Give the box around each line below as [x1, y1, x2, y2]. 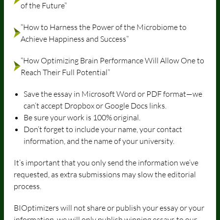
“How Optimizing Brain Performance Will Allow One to [21, 55, 204, 65]
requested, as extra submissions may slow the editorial [14, 169, 196, 179]
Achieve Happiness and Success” [21, 33, 129, 44]
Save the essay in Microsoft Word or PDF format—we [24, 88, 202, 99]
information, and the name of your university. [24, 136, 174, 146]
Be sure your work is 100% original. [24, 112, 140, 122]
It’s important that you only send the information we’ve [14, 157, 198, 167]
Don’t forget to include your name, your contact [24, 124, 182, 134]
